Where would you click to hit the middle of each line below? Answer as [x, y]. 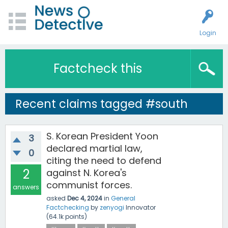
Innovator [141, 207]
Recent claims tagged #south [102, 104]
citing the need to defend [104, 161]
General [123, 198]
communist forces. [89, 185]
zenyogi [112, 207]
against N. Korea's [87, 173]
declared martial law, [94, 148]
